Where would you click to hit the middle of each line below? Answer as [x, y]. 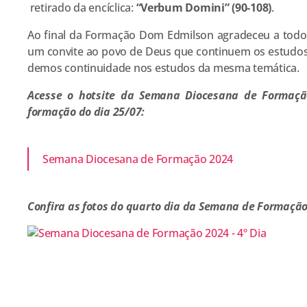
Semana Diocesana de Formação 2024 [138, 159]
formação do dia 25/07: [87, 112]
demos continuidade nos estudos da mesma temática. [163, 68]
